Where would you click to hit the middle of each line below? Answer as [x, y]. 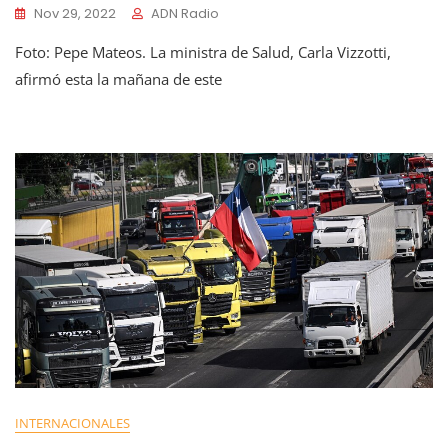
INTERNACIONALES [72, 423]
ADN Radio [185, 13]
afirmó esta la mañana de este [118, 79]
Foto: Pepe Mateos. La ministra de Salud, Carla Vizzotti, [203, 52]
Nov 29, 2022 [75, 13]
